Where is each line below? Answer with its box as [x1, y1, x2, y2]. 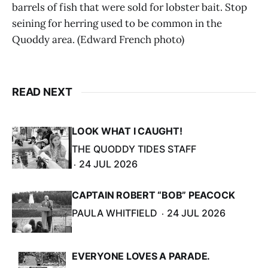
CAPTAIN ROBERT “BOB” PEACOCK [72, 189, 235, 202]
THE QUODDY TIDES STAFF [72, 143, 196, 156]
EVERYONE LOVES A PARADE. [72, 250, 211, 263]
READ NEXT [12, 86, 72, 99]
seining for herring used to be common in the [12, 17, 222, 31]
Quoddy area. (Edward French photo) [12, 33, 184, 47]
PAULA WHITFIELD [72, 207, 157, 220]
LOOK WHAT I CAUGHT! [72, 125, 182, 138]
